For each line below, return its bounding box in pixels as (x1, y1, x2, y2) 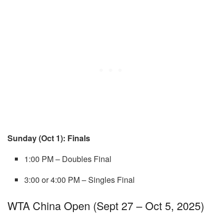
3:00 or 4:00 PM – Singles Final (24, 174, 135, 186)
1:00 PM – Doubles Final (24, 153, 112, 165)
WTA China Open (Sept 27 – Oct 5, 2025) (7, 198, 204, 214)
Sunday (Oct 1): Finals (7, 132, 90, 144)
